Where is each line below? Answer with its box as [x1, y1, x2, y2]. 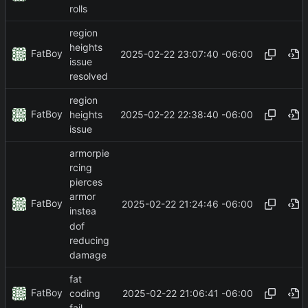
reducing [69, 234, 109, 246]
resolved [69, 70, 108, 82]
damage [69, 249, 107, 261]
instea [69, 205, 96, 217]
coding [69, 287, 100, 299]
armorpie [69, 146, 109, 159]
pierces [69, 176, 102, 188]
